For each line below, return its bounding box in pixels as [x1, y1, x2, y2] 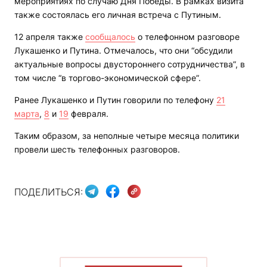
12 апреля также [14, 32, 85, 42]
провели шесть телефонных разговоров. [14, 144, 180, 155]
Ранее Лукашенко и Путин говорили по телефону [14, 95, 216, 105]
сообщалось [85, 32, 135, 42]
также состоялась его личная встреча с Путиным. [14, 10, 221, 20]
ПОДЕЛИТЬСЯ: [14, 185, 83, 198]
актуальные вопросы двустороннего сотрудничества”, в [14, 59, 245, 70]
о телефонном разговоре [135, 32, 240, 42]
